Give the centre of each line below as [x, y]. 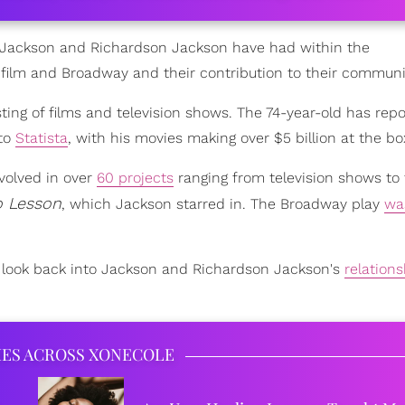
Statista [42, 138]
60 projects [135, 178]
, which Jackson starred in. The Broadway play [223, 204]
